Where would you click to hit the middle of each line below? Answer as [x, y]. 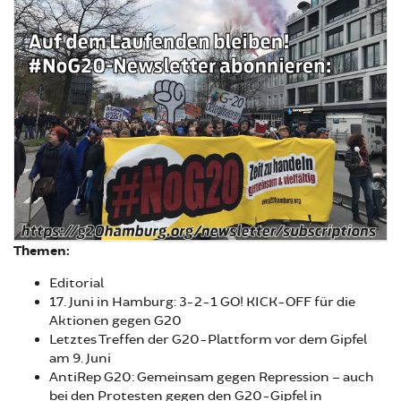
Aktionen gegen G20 [117, 320]
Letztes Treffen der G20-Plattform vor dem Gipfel [208, 339]
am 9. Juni [81, 358]
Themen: [42, 251]
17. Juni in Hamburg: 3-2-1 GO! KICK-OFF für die [202, 302]
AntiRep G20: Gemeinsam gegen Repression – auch [211, 377]
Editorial [78, 283]
